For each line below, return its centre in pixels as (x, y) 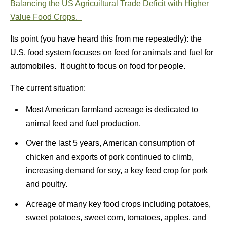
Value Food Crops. (46, 17)
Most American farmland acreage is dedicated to (112, 109)
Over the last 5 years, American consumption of (110, 143)
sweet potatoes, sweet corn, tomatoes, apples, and (116, 217)
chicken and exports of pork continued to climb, (109, 157)
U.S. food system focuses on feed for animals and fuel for (112, 52)
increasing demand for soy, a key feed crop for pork (117, 170)
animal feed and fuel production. (83, 123)
